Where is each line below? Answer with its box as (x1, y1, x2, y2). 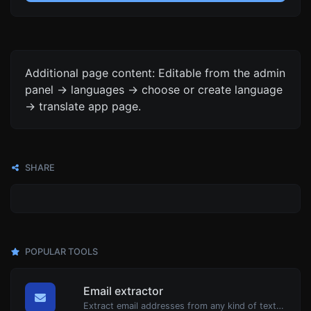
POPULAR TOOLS (23, 246, 98, 257)
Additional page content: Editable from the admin (25, 66, 285, 80)
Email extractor (83, 284, 163, 298)
